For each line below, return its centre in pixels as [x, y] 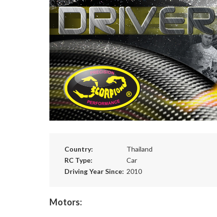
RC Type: [78, 160]
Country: [79, 149]
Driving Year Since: [94, 171]
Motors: [66, 202]
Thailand [139, 149]
